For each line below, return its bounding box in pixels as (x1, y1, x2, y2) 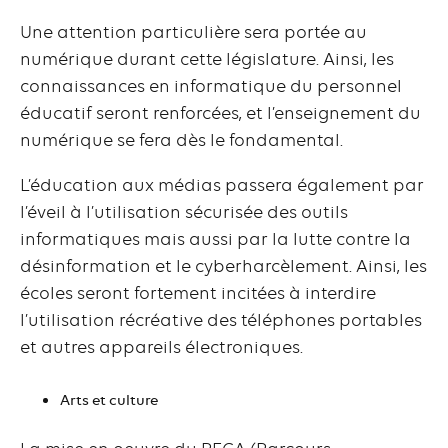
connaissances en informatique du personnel (20, 76, 402, 97)
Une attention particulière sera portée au (20, 22, 367, 43)
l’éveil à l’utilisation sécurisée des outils (20, 202, 348, 223)
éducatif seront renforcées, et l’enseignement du (20, 103, 421, 124)
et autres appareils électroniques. (20, 337, 303, 358)
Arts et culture (60, 391, 158, 409)
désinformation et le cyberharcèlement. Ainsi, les (20, 256, 427, 277)
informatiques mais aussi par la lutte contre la (20, 229, 411, 250)
